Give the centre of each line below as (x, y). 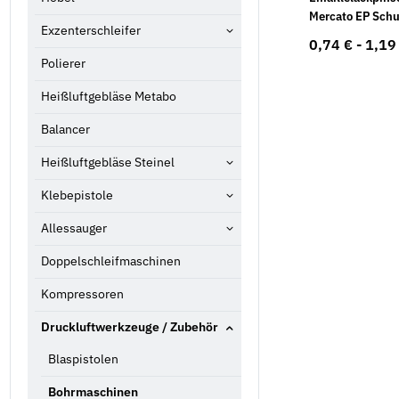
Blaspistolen (83, 359)
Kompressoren (82, 294)
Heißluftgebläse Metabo (109, 97)
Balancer (65, 130)
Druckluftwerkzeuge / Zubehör (130, 327)
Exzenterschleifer (91, 31)
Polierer (63, 64)
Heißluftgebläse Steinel (108, 163)
